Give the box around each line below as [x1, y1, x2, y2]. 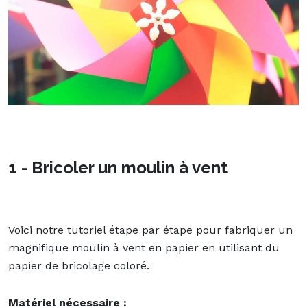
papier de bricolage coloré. [8, 258, 153, 272]
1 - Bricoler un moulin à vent [8, 157, 228, 177]
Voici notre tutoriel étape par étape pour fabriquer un [8, 223, 293, 236]
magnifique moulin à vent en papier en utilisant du [8, 241, 280, 254]
